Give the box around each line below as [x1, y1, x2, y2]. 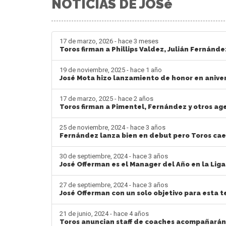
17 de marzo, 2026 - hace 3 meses [60, 37, 158, 45]
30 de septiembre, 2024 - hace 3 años [60, 152, 168, 160]
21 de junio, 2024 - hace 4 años [60, 209, 149, 217]
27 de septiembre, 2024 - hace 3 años [60, 181, 168, 189]
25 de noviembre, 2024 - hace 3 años [60, 123, 165, 131]
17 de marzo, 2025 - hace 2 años [60, 94, 153, 102]
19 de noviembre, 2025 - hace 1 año [60, 66, 162, 74]
